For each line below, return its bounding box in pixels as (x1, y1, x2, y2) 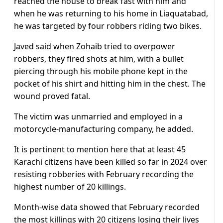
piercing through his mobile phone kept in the (14, 66, 188, 77)
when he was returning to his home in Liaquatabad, (14, 8, 208, 19)
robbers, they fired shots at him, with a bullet (14, 53, 184, 65)
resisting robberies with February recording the (14, 169, 194, 180)
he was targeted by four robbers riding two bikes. (14, 20, 202, 32)
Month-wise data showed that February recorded (14, 202, 200, 213)
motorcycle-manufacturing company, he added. (14, 123, 193, 135)
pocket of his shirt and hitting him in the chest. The (14, 78, 206, 90)
